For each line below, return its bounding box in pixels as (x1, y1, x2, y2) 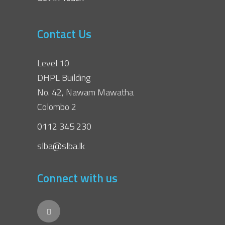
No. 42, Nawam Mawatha (37, 85, 134, 99)
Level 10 (37, 56, 69, 70)
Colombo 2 (37, 100, 76, 114)
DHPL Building (37, 71, 90, 84)
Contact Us (37, 25, 91, 43)
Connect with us (37, 169, 118, 187)
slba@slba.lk (37, 139, 85, 153)
